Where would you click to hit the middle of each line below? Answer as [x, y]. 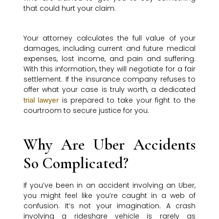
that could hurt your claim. [70, 9]
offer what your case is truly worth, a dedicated [109, 90]
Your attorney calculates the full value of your [109, 38]
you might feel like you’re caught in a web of [109, 196]
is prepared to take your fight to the [127, 100]
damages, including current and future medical [109, 49]
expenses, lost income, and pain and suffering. [109, 59]
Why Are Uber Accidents [109, 145]
